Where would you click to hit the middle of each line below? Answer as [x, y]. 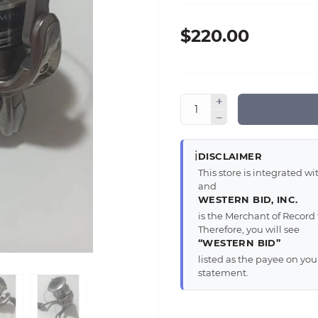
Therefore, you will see [249, 230]
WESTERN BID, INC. [248, 200]
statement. [223, 273]
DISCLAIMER [230, 157]
